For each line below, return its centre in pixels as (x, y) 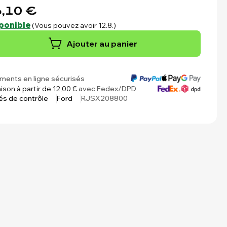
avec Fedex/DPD (107, 88)
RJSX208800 (104, 98)
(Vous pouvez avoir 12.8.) (74, 25)
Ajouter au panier (102, 43)
